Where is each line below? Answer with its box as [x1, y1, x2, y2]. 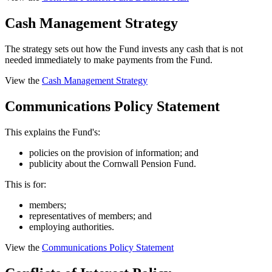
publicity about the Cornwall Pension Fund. [29, 158, 196, 169]
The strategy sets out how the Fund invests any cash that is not [5, 44, 243, 55]
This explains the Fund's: [5, 127, 100, 138]
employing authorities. [29, 222, 114, 233]
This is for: [5, 179, 46, 190]
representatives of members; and [29, 211, 152, 222]
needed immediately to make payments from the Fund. [5, 55, 212, 66]
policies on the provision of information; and [29, 148, 199, 158]
